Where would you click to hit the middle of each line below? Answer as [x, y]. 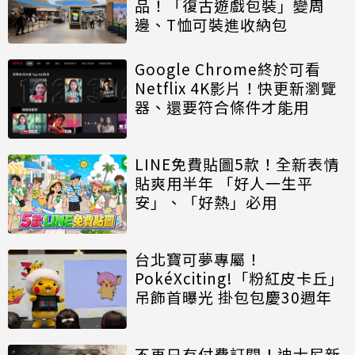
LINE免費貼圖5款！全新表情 [237, 164]
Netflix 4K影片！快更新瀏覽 [236, 88]
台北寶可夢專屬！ [198, 259]
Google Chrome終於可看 [228, 69]
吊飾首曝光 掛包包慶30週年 [233, 297]
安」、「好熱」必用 [206, 202]
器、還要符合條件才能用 [222, 107]
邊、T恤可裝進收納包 [211, 24]
